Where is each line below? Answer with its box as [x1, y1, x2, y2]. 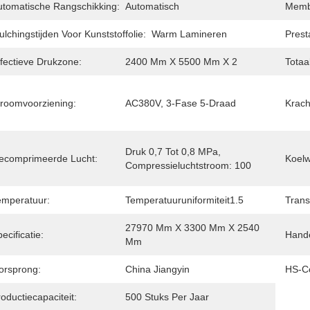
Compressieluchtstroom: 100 [125, 160, 251, 171]
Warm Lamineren [152, 28, 227, 39]
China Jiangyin [125, 264, 190, 275]
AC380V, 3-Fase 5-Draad [125, 98, 236, 109]
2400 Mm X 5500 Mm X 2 [125, 56, 237, 67]
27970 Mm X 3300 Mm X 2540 [125, 222, 259, 233]
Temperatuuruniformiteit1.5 [125, 194, 244, 206]
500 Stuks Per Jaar [125, 291, 209, 302]
